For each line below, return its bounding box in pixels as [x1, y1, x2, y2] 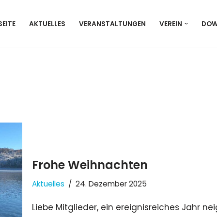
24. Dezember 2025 [76, 178, 147, 189]
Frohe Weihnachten [32, 156, 148, 173]
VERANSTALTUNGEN [79, 19, 146, 29]
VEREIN [159, 19, 183, 29]
